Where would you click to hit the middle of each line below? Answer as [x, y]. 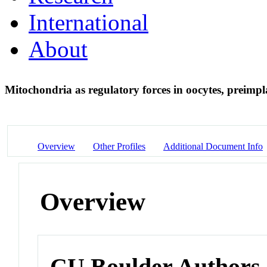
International [89, 22]
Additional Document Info [213, 146]
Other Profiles [119, 146]
